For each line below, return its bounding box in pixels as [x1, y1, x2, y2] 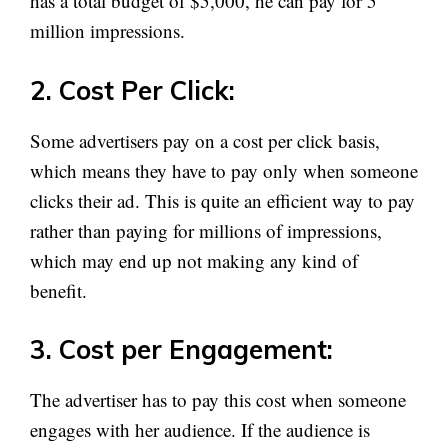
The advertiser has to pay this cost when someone [30, 387, 406, 412]
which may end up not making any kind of [30, 247, 358, 273]
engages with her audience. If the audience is [30, 417, 370, 442]
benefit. [30, 277, 87, 303]
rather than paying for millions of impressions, [30, 217, 382, 243]
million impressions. [30, 18, 185, 43]
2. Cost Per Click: [30, 73, 235, 107]
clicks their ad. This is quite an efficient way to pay [30, 187, 415, 213]
